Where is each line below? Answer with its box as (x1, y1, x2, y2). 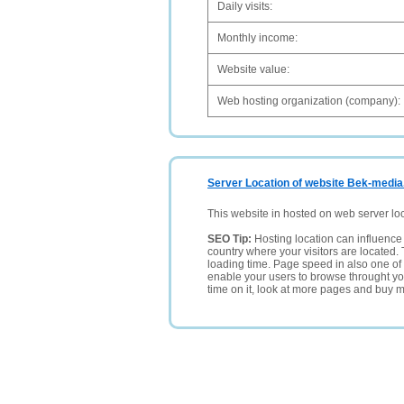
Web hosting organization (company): (217, 95, 400, 107)
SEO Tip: (207, 233, 254, 245)
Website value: (217, 63, 289, 76)
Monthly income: (217, 32, 298, 44)
